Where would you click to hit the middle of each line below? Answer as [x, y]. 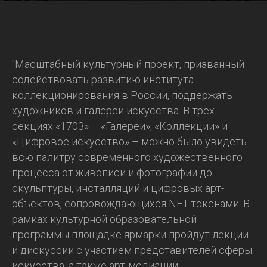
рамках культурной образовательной [104, 219]
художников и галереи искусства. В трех [113, 111]
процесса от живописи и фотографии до [112, 173]
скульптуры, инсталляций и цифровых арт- [118, 188]
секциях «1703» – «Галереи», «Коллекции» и [120, 126]
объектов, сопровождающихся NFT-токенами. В [131, 204]
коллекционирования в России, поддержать [122, 95]
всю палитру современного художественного [127, 157]
